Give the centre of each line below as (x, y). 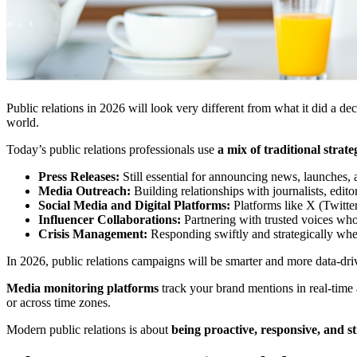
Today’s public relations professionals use (112, 149)
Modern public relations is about (89, 329)
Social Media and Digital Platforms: (136, 205)
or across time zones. (59, 302)
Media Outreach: (86, 190)
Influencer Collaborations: (111, 219)
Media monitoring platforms (82, 288)
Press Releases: (80, 176)
